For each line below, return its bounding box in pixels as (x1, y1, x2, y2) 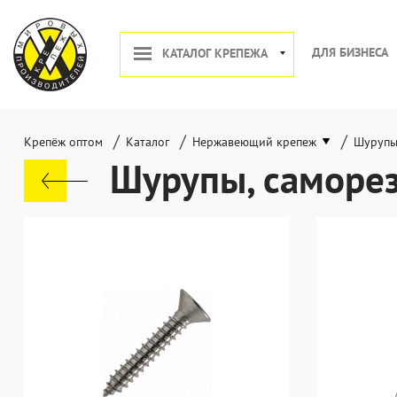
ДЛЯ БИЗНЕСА (312, 44, 388, 60)
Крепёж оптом (24, 134, 103, 150)
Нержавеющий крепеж (192, 134, 316, 150)
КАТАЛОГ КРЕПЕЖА (162, 45, 268, 61)
